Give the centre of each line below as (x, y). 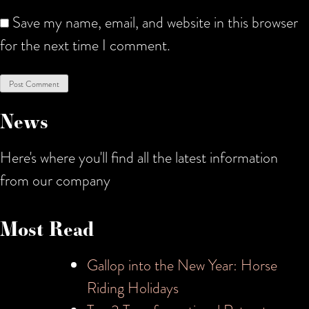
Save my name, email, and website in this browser (155, 22)
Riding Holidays (133, 288)
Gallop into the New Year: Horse (182, 265)
